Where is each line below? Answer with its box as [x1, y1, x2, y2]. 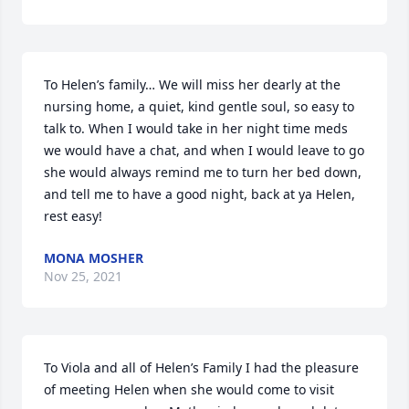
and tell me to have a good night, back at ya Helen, [44, 185, 355, 203]
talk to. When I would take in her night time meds [44, 120, 348, 137]
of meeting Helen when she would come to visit [44, 381, 334, 398]
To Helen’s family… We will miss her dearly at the [44, 76, 341, 93]
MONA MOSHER [44, 249, 143, 267]
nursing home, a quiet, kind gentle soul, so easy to [44, 98, 354, 115]
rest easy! [44, 207, 102, 225]
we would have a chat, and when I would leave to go [44, 142, 364, 159]
